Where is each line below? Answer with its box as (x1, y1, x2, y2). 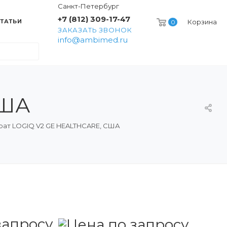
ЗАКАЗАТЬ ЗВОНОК (58, 26, 132, 34)
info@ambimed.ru (58, 35, 128, 45)
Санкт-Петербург (58, 2, 119, 10)
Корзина (187, 18, 217, 26)
